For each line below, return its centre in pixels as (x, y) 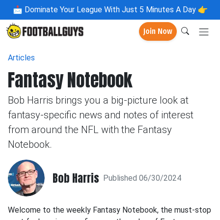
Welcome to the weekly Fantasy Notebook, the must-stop (110, 210)
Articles (21, 58)
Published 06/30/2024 (142, 178)
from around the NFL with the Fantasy (90, 130)
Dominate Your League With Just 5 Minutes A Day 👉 (115, 10)
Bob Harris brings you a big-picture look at (98, 100)
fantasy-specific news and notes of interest (101, 115)
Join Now (158, 31)
